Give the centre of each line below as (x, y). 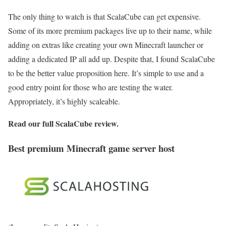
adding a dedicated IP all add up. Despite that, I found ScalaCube (111, 59)
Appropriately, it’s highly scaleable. (64, 101)
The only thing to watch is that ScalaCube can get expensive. (104, 17)
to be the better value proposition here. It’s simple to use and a (106, 73)
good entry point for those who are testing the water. (91, 87)
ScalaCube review (86, 124)
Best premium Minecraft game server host (91, 148)
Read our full (32, 124)
